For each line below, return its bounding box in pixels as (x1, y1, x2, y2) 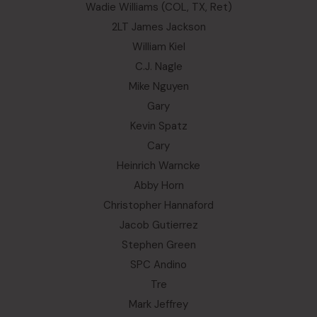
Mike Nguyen (128, 79, 189, 93)
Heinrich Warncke (117, 158, 200, 173)
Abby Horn (133, 178, 184, 192)
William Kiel (132, 40, 185, 54)
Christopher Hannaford (103, 198, 214, 212)
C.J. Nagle (134, 59, 183, 74)
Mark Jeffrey (129, 297, 188, 311)
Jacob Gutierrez (119, 218, 198, 232)
